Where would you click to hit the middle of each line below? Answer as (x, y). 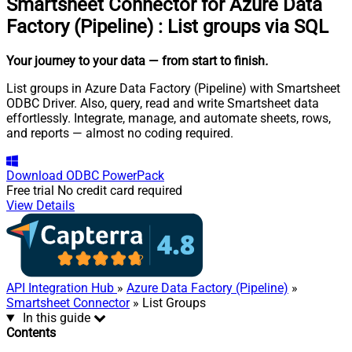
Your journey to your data (76, 61)
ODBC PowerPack (115, 176)
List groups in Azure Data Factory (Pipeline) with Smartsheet (173, 89)
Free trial (30, 191)
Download (35, 176)
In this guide (56, 318)
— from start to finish (207, 61)
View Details (40, 206)
